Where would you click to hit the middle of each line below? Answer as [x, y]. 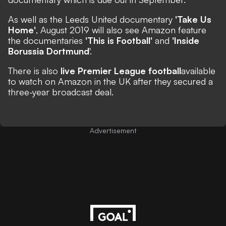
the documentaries [47, 40]
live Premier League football [121, 70]
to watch [25, 81]
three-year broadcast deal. [61, 92]
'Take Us [193, 19]
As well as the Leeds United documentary [92, 19]
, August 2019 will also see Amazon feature [121, 30]
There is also [34, 70]
